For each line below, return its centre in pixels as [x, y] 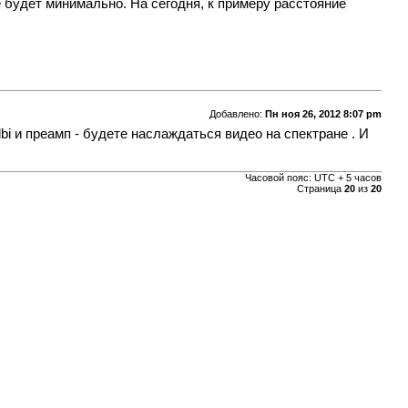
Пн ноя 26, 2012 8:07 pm [323, 114]
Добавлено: [237, 114]
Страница [320, 189]
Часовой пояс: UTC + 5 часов [313, 178]
